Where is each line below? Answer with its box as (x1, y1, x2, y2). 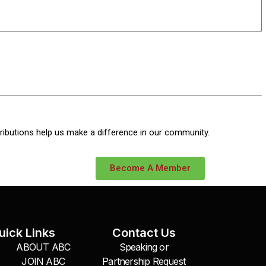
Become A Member (110, 162, 191, 173)
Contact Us (112, 226, 176, 240)
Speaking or (119, 241, 169, 254)
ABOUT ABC (16, 241, 71, 254)
